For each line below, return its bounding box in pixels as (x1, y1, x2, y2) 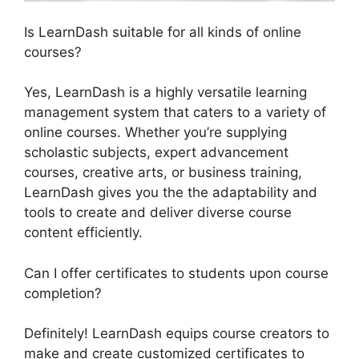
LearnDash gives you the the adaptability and (24, 184, 317, 201)
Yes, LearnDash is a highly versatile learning (24, 84, 307, 101)
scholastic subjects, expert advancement (24, 144, 288, 161)
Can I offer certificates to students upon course (24, 264, 329, 281)
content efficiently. (24, 224, 143, 241)
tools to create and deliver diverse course (24, 204, 292, 221)
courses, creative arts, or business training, (24, 164, 302, 181)
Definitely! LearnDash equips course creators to (24, 325, 329, 342)
